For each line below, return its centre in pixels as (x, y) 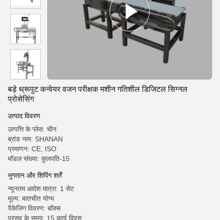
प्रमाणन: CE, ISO (32, 149)
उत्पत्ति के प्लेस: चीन (32, 129)
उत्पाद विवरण (24, 116)
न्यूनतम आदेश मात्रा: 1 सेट (41, 189)
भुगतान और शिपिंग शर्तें (35, 175)
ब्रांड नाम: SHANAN (35, 139)
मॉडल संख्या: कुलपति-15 (39, 159)
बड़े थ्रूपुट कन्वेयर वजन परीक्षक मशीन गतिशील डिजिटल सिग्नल (98, 89)
